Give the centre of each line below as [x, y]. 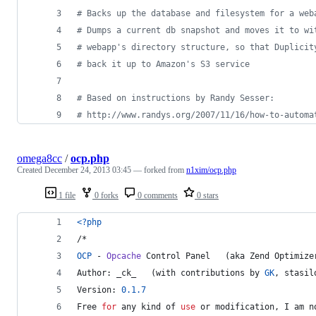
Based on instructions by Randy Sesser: [178, 98]
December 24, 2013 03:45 [88, 170]
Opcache [124, 256]
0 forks [105, 195]
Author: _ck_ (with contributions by [171, 273]
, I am [292, 306]
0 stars [207, 195]
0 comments [157, 195]
